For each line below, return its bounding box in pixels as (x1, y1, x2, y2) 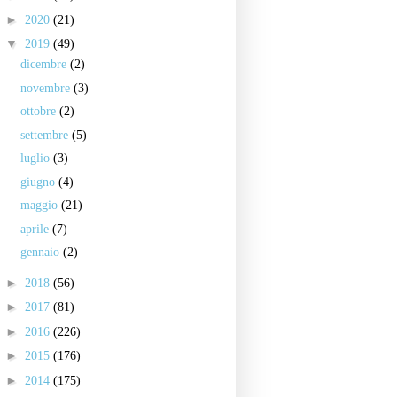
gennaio (19, 245, 63, 259)
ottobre (19, 105, 59, 118)
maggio (19, 198, 61, 212)
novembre (19, 81, 74, 95)
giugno (19, 175, 58, 189)
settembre (19, 128, 72, 142)
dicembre (19, 58, 70, 71)
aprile (19, 222, 52, 236)
